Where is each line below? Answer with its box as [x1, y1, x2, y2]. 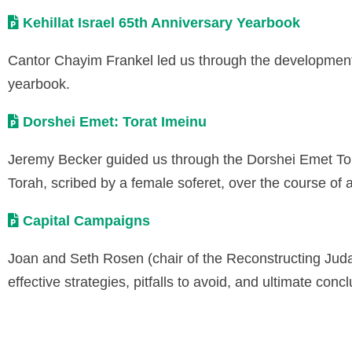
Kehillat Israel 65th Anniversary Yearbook [23, 15, 300, 31]
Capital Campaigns [23, 213, 150, 229]
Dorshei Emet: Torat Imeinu [23, 114, 207, 130]
